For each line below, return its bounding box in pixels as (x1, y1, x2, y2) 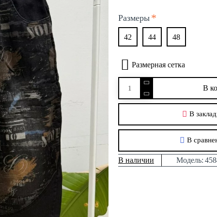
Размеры (118, 13, 150, 23)
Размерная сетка (132, 61, 185, 69)
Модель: (176, 156, 203, 164)
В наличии (118, 156, 154, 164)
